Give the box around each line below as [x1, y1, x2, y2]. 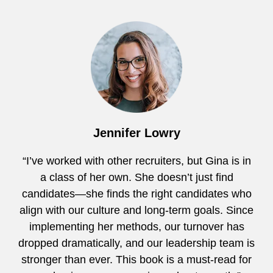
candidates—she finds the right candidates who [21, 187, 252, 200]
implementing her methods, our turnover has [29, 220, 244, 233]
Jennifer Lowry [93, 126, 180, 140]
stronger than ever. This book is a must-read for [21, 253, 252, 266]
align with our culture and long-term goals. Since [19, 204, 253, 216]
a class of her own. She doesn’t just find [40, 171, 233, 183]
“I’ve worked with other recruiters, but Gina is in [22, 154, 251, 167]
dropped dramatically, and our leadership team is [18, 236, 255, 249]
